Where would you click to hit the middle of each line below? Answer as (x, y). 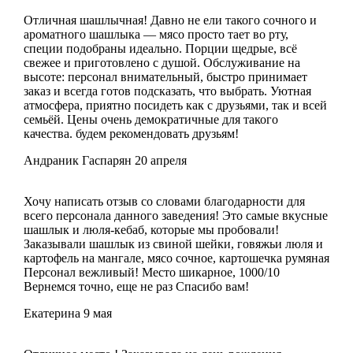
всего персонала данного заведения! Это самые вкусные (175, 215)
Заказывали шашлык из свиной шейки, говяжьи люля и (173, 243)
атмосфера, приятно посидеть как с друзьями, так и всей (175, 105)
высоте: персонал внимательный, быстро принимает (165, 76)
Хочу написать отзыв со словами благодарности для (164, 201)
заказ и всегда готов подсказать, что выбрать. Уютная (167, 91)
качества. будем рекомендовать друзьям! (131, 133)
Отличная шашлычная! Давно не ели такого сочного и (170, 20)
